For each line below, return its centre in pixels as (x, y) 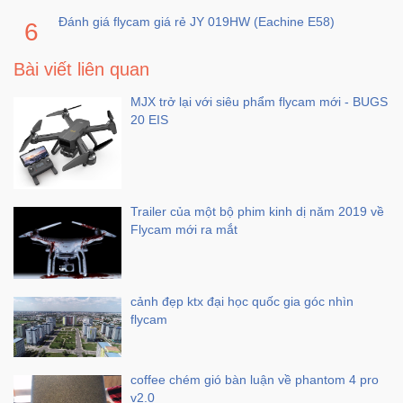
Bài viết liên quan (81, 70)
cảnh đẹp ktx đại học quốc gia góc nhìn (242, 301)
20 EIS (149, 120)
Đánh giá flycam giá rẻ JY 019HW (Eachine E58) (197, 22)
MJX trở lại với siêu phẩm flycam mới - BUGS (259, 102)
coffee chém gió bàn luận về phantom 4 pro (255, 380)
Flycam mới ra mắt (184, 229)
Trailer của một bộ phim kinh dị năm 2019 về (257, 211)
